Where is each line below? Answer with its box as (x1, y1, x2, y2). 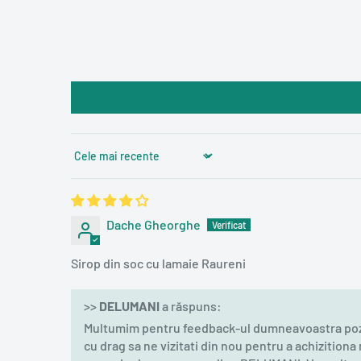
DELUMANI (99, 297, 160, 313)
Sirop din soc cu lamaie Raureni (71, 255, 246, 271)
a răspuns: (160, 297, 222, 313)
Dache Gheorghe (106, 216, 201, 232)
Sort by (70, 155, 110, 171)
